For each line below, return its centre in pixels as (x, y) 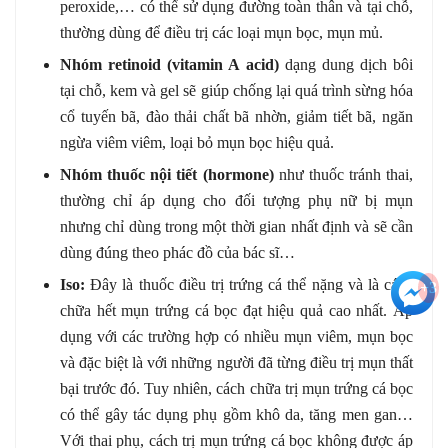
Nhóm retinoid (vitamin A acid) (169, 64)
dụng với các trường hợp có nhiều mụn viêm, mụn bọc (236, 336)
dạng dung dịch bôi (345, 64)
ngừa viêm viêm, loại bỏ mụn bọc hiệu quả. (197, 142)
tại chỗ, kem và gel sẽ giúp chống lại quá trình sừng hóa (236, 90)
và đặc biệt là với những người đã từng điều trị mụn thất (236, 362)
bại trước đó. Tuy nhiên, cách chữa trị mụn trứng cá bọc (236, 388)
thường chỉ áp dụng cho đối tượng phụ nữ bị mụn (236, 200)
